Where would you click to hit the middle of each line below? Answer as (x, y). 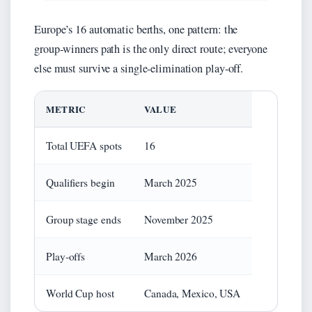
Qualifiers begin (80, 182)
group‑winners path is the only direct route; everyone (151, 48)
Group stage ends (84, 219)
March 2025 (171, 182)
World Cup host (80, 293)
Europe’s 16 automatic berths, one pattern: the (136, 29)
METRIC (66, 109)
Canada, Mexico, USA (193, 293)
